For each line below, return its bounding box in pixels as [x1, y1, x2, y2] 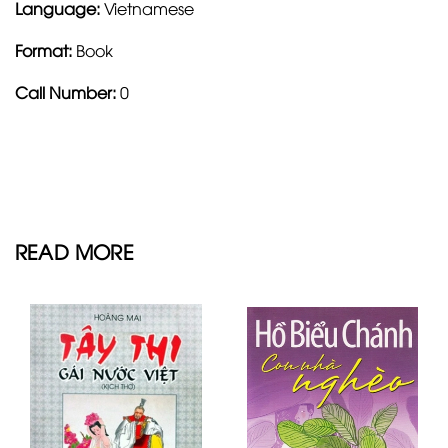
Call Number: [15, 80, 120, 103]
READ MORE [15, 236, 134, 264]
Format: [15, 38, 72, 61]
